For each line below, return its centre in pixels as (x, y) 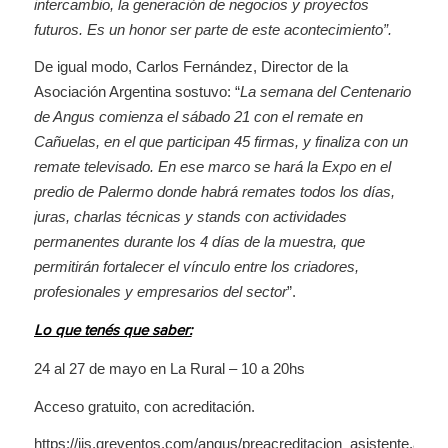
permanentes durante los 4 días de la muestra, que (199, 242)
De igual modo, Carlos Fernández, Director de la (190, 67)
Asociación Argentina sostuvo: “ (136, 92)
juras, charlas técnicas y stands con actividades (190, 217)
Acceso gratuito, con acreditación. (144, 406)
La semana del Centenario (325, 92)
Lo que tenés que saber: (112, 331)
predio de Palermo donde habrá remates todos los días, (214, 192)
